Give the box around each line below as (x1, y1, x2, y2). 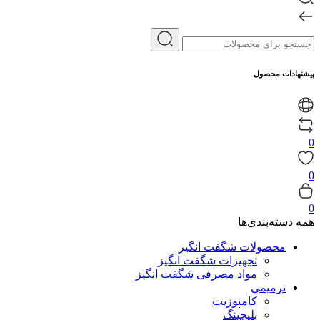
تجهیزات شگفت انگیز (158, 254, 257, 266)
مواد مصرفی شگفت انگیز (136, 267, 257, 280)
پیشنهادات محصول (254, 69, 314, 78)
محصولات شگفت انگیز (179, 240, 286, 253)
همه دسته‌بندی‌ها (238, 215, 314, 228)
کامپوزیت (212, 294, 257, 307)
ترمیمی (251, 281, 286, 294)
